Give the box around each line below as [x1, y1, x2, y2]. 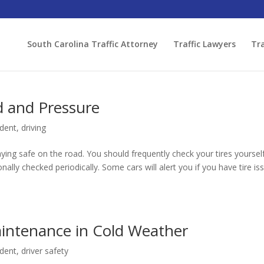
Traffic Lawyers [173, 38, 236, 49]
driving [21, 122, 47, 133]
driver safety [21, 245, 69, 256]
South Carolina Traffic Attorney [27, 38, 158, 49]
